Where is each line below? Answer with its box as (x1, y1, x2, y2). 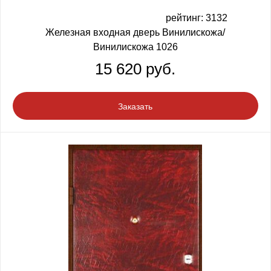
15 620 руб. (95, 59, 175, 78)
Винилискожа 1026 (93, 41, 178, 52)
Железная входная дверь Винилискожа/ (45, 27, 225, 38)
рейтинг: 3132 (165, 12, 227, 23)
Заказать (118, 101, 152, 111)
